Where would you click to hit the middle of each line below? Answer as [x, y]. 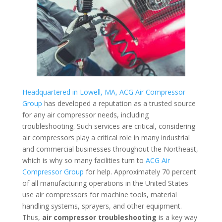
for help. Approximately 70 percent [140, 171]
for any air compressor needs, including [85, 114]
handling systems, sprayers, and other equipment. [102, 206]
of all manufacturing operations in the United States [105, 183]
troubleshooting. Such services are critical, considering [109, 126]
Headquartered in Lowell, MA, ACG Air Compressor [104, 92]
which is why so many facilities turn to [84, 160]
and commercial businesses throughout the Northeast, [110, 149]
